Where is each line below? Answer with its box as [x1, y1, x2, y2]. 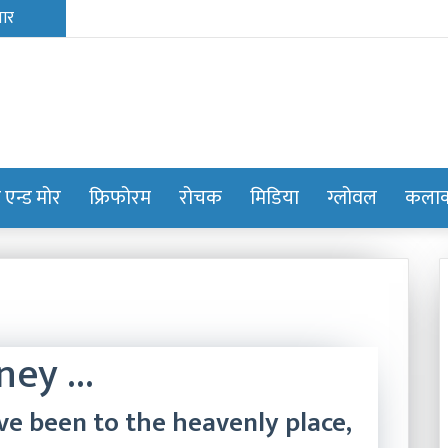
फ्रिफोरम [88, 181, 151, 215]
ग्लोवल [326, 181, 377, 215]
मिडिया [249, 181, 299, 215]
